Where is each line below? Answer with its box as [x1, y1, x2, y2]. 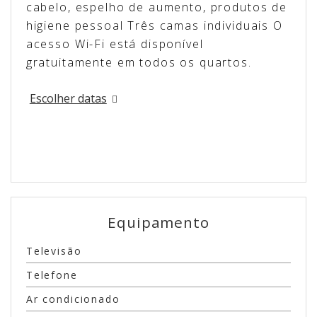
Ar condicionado [25, 292, 120, 306]
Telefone [25, 268, 78, 282]
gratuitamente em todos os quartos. [25, 54, 252, 70]
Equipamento [108, 212, 209, 233]
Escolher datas [29, 90, 107, 106]
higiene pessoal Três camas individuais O [25, 17, 283, 33]
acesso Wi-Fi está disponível [25, 35, 204, 52]
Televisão [25, 244, 82, 258]
